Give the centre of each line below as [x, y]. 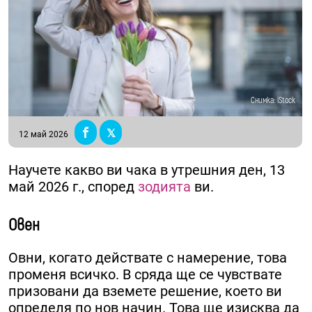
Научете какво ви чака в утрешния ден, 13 [147, 170]
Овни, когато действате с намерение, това [148, 258]
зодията [163, 187]
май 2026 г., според [71, 187]
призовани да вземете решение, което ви [145, 291]
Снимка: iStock [273, 101]
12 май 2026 [44, 135]
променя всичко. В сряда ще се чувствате [145, 275]
